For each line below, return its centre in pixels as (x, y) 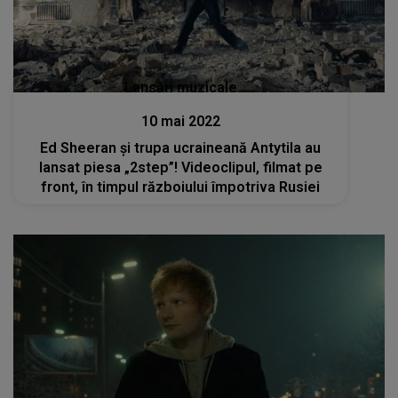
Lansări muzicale (180, 87)
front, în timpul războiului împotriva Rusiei (181, 187)
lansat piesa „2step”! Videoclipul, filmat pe (180, 167)
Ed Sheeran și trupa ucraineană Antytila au (181, 147)
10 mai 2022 (180, 121)
